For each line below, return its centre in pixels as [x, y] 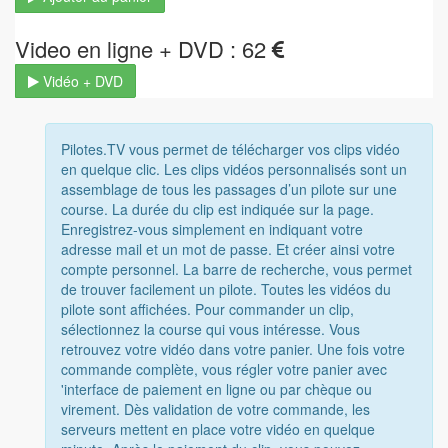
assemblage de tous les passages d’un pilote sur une [229, 188]
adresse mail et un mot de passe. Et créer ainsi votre [228, 248]
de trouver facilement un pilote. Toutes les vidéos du [226, 288]
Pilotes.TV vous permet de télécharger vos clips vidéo [230, 148]
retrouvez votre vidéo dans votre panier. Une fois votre [233, 348]
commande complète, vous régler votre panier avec [224, 368]
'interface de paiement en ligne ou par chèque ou [216, 388]
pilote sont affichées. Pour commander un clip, [207, 308]
